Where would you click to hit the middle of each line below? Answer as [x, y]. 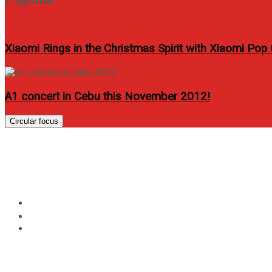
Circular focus [34, 121]
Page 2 [44, 228]
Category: [60, 161]
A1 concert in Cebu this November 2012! [107, 96]
